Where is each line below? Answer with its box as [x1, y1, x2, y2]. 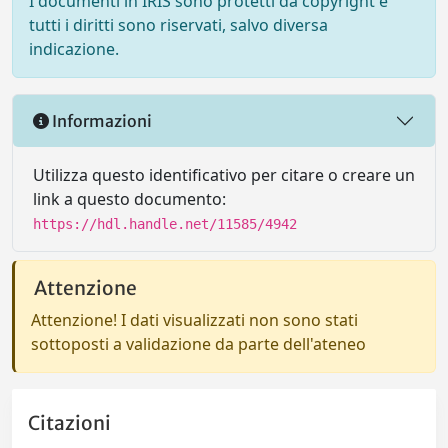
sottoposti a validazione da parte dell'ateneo [31, 333, 366, 355]
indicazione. [29, 38, 119, 60]
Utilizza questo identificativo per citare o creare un [33, 164, 415, 186]
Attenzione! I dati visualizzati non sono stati [31, 309, 358, 331]
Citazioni [28, 411, 111, 436]
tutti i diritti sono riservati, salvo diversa [29, 14, 328, 36]
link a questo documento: [33, 188, 226, 210]
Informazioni [49, 110, 152, 131]
